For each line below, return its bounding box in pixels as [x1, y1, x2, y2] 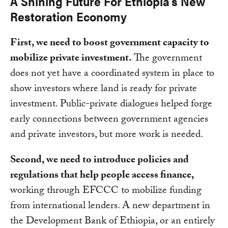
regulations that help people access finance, [10, 167, 194, 185]
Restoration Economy [10, 8, 127, 25]
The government [132, 50, 202, 68]
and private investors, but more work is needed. [10, 127, 203, 145]
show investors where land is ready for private [10, 81, 197, 99]
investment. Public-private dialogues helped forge [10, 96, 212, 114]
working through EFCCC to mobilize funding [10, 183, 202, 201]
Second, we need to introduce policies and [10, 152, 189, 170]
